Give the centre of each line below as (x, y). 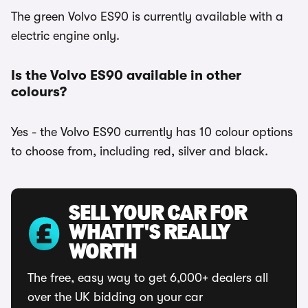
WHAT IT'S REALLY (149, 234)
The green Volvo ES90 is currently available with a (147, 16)
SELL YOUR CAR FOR (158, 214)
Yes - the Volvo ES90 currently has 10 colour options (152, 132)
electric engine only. (65, 36)
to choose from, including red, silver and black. (140, 151)
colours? (39, 92)
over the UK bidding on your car (115, 297)
